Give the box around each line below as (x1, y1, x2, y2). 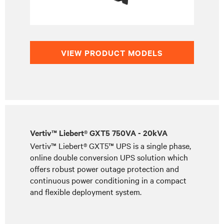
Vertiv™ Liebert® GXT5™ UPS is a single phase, (30, 140, 191, 151)
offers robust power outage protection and (30, 163, 179, 174)
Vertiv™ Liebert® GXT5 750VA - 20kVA (30, 127, 167, 138)
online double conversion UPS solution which (30, 151, 188, 162)
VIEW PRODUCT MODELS (61, 47, 163, 58)
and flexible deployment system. (30, 186, 141, 197)
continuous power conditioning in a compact (30, 174, 186, 185)
